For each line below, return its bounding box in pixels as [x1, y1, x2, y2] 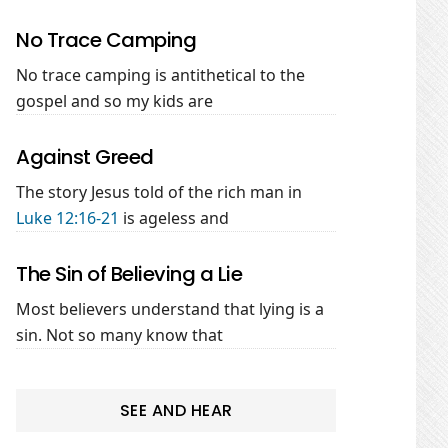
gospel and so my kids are [16, 90, 213, 112]
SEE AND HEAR [119, 399, 233, 422]
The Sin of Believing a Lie [16, 260, 242, 288]
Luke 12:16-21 [16, 207, 119, 229]
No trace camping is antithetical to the [16, 64, 305, 86]
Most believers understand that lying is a [16, 298, 324, 320]
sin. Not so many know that [16, 324, 223, 346]
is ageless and [119, 207, 229, 229]
